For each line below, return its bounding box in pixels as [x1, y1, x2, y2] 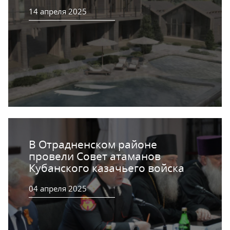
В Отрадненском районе [29, 137, 157, 151]
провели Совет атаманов [29, 149, 161, 163]
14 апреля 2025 [29, 6, 87, 16]
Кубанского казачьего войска [29, 161, 184, 175]
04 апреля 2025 [29, 183, 87, 194]
